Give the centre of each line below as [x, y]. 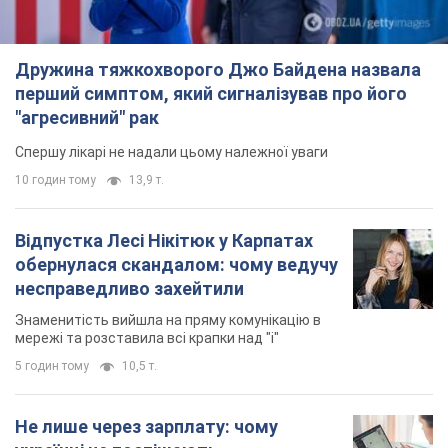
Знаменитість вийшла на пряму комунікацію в [168, 319]
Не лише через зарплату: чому [146, 426]
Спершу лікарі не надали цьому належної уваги [171, 151]
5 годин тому [52, 365]
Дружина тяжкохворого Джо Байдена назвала [218, 69]
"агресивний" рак [87, 117]
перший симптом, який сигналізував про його [211, 93]
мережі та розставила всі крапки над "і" [147, 337]
